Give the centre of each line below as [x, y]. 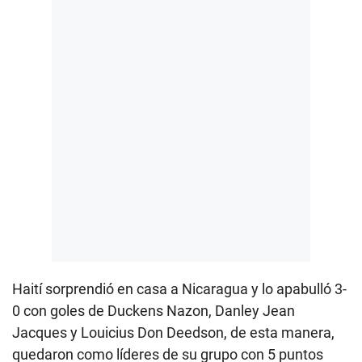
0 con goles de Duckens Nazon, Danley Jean [154, 311]
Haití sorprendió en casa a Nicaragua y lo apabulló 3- [179, 289]
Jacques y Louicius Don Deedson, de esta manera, [173, 333]
